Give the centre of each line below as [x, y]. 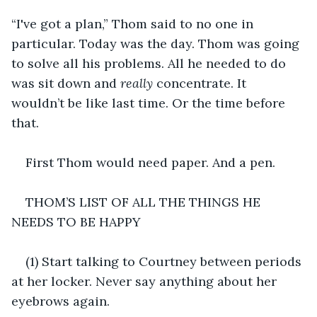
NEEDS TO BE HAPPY [76, 221]
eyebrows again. [60, 301]
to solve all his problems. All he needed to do [150, 63]
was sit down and [66, 83]
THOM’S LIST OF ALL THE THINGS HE [145, 202]
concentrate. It [201, 83]
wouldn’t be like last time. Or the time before [150, 103]
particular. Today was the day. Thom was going [157, 43]
